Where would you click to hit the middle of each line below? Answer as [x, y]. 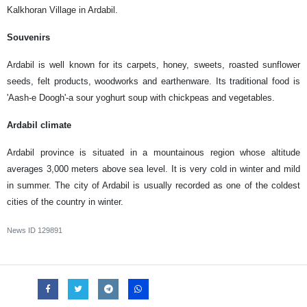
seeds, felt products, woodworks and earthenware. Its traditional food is [153, 81]
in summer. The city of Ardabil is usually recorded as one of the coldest [153, 185]
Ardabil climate [39, 125]
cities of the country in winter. [65, 201]
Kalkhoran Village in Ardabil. [62, 10]
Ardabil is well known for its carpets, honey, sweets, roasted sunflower [153, 64]
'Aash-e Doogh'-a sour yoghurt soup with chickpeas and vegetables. [141, 97]
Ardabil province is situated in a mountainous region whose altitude [153, 152]
